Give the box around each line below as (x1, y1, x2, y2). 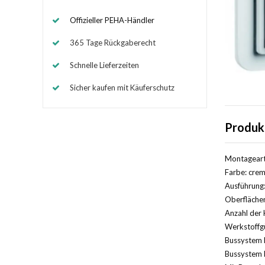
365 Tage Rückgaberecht (70, 37, 156, 47)
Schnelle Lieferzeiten (70, 60, 139, 70)
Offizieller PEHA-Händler (70, 15, 154, 25)
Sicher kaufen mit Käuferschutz (70, 82, 174, 92)
